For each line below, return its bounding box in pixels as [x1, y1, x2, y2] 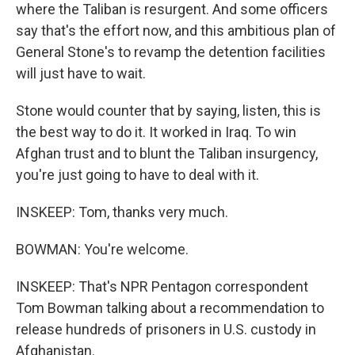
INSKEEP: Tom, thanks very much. [16, 204, 228, 220]
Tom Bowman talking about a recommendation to [16, 300, 324, 316]
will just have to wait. [16, 65, 146, 82]
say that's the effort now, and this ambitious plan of [16, 22, 336, 39]
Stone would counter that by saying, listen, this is [16, 102, 321, 119]
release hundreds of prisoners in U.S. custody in [16, 321, 316, 338]
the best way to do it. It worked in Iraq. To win [16, 124, 296, 140]
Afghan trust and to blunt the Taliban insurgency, [16, 145, 318, 162]
